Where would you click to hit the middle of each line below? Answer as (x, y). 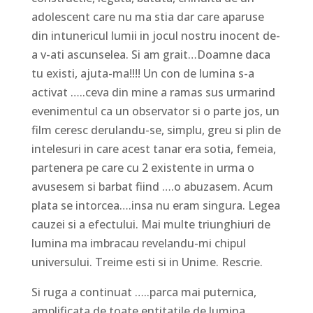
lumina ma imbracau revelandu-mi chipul (138, 243)
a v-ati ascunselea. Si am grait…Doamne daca (151, 54)
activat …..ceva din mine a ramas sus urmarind (153, 92)
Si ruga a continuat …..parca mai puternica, (144, 292)
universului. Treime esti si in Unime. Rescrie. (147, 262)
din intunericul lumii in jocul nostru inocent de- (155, 35)
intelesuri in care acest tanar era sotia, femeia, (153, 148)
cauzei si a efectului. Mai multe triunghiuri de (151, 224)
